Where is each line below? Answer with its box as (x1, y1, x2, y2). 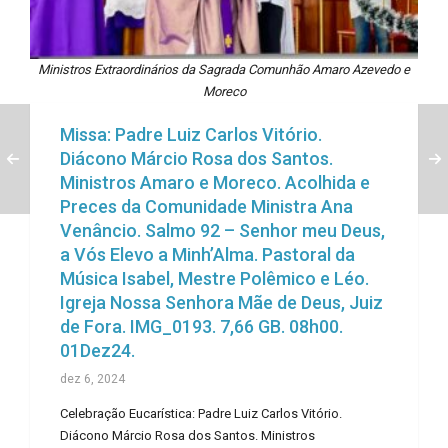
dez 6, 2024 (60, 372, 125, 387)
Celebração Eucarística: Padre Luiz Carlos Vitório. (60, 406, 342, 422)
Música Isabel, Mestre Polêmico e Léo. (60, 268, 369, 290)
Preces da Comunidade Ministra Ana (60, 196, 353, 218)
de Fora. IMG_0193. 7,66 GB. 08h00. (60, 316, 343, 338)
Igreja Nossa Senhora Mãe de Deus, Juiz (60, 292, 383, 314)
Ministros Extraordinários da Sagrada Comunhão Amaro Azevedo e (38, 62, 410, 78)
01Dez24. (60, 340, 135, 362)
